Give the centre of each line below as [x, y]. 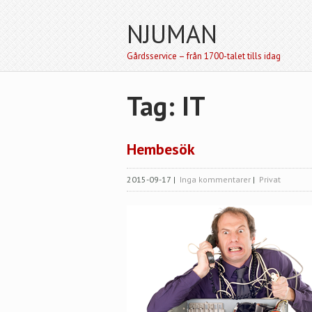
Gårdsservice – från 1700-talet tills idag [204, 56]
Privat [270, 179]
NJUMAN [172, 34]
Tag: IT [166, 106]
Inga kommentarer [215, 179]
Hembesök [161, 149]
